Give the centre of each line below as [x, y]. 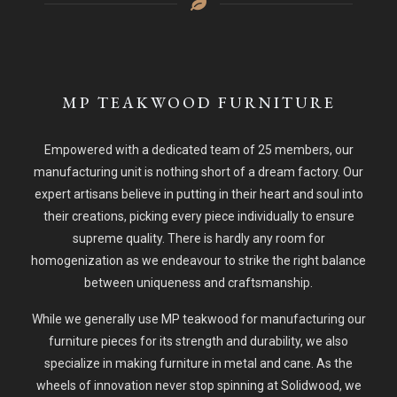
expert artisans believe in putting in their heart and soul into [198, 194]
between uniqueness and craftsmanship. [198, 283]
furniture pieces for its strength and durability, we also [198, 341]
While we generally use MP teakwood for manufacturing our [198, 319]
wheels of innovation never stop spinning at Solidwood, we [198, 385]
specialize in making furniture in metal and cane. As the [198, 363]
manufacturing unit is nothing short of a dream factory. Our [198, 172]
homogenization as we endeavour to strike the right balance [198, 261]
